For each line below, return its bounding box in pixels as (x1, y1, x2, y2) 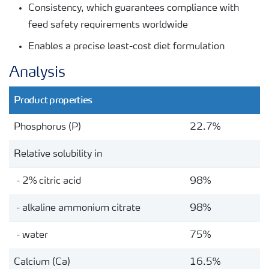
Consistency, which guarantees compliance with (28, 4, 239, 14)
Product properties (14, 94, 92, 106)
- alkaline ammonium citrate (14, 204, 141, 214)
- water (14, 231, 48, 241)
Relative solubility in (14, 150, 102, 160)
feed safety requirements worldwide (28, 20, 188, 31)
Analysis (9, 66, 65, 81)
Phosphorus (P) (14, 122, 81, 133)
